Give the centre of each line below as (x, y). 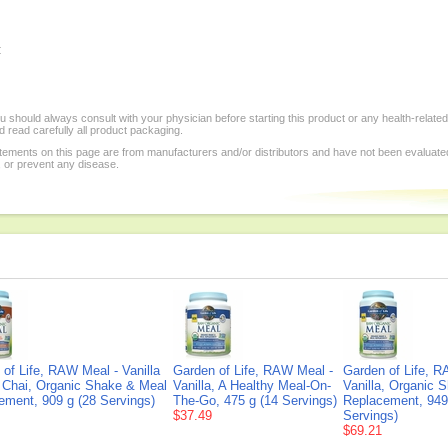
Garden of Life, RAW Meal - (253, 370)
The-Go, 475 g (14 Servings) (255, 400)
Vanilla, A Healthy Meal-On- (252, 385)
